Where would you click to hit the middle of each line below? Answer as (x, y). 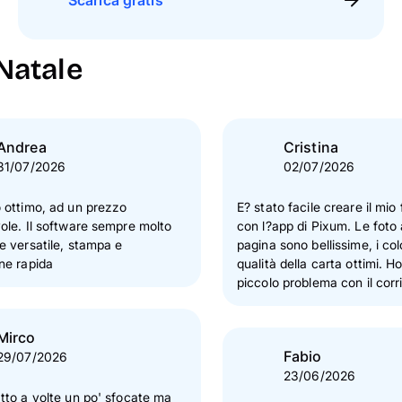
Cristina (311, 147)
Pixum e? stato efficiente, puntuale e (257, 320)
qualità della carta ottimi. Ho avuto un (312, 263)
